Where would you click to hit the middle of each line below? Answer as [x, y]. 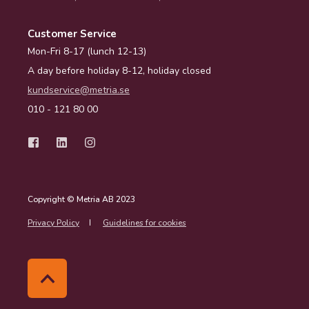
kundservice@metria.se [79, 90]
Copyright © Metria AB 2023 [81, 200]
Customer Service [72, 34]
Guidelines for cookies [144, 223]
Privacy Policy [53, 223]
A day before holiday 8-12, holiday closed [119, 71]
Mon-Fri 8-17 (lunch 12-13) [87, 52]
